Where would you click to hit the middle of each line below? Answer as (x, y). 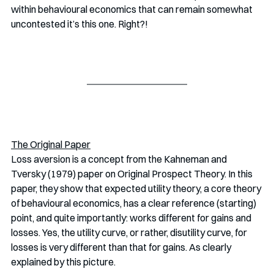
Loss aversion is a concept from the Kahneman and (120, 159)
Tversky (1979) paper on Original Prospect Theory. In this (133, 173)
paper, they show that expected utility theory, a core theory (137, 188)
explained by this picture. (63, 261)
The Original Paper (51, 144)
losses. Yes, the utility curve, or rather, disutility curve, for (130, 232)
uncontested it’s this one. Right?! (80, 24)
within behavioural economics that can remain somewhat (133, 9)
